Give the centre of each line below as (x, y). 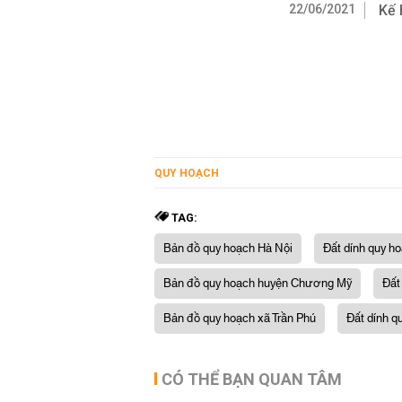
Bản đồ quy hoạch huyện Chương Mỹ (258, 284)
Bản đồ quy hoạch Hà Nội (228, 249)
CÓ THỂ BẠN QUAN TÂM (252, 379)
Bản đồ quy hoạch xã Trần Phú (240, 319)
